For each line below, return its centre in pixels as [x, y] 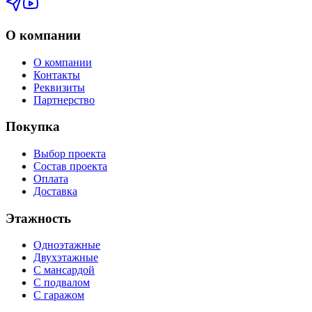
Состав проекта [70, 166]
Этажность [38, 218]
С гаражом [59, 295]
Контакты [57, 75]
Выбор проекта [70, 154]
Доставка [55, 192]
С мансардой [64, 270]
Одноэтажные [67, 245]
